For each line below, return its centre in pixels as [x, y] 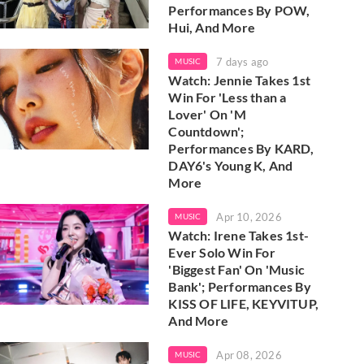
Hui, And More [212, 27]
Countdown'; [206, 131]
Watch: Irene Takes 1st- [238, 235]
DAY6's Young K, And [231, 165]
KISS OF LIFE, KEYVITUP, [243, 303]
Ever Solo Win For [222, 252]
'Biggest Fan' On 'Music [236, 269]
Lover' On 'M [207, 114]
